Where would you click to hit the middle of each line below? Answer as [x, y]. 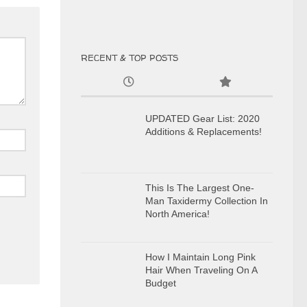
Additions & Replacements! [204, 132]
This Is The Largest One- [200, 188]
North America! [177, 214]
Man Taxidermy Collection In [207, 201]
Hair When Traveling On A [201, 270]
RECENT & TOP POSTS [130, 58]
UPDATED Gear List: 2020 [202, 119]
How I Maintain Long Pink [200, 257]
